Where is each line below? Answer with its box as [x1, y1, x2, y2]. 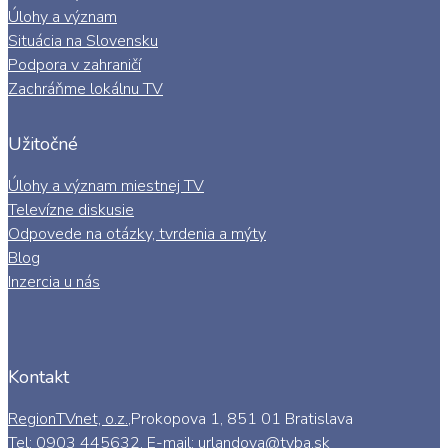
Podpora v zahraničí [8, 53, 141, 76]
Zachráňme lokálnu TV [8, 77, 163, 100]
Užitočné [8, 131, 78, 156]
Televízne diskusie [8, 198, 134, 221]
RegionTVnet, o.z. [8, 407, 128, 430]
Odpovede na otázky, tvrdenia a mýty [8, 222, 266, 245]
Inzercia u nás [8, 270, 100, 293]
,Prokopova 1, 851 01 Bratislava [128, 407, 353, 430]
